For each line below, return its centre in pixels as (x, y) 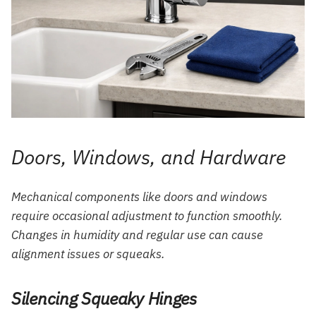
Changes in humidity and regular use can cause (137, 235)
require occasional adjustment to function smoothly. (147, 216)
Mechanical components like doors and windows (139, 197)
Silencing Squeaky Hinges (104, 298)
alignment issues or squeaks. (88, 254)
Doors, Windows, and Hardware (148, 157)
